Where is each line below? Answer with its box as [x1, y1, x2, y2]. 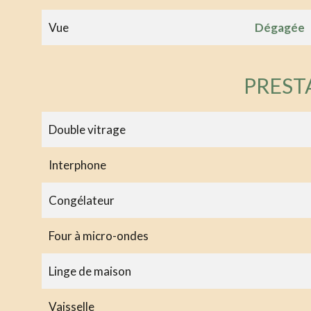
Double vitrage [49, 121, 126, 137]
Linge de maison [49, 263, 131, 278]
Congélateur [49, 192, 115, 208]
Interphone [49, 157, 106, 172]
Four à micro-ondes [49, 228, 149, 243]
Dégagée [254, 19, 305, 35]
